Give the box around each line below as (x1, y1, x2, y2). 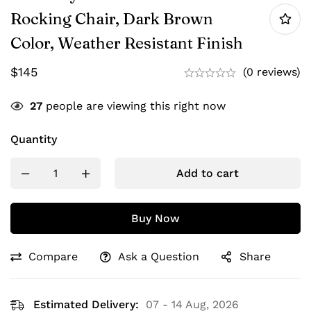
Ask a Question (118, 250, 199, 264)
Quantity (10, 133, 57, 146)
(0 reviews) (243, 65, 301, 79)
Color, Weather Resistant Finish (10, 33, 243, 53)
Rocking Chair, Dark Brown (10, 9, 213, 29)
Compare (28, 250, 78, 264)
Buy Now (131, 212, 180, 226)
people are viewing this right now (42, 99, 226, 113)
